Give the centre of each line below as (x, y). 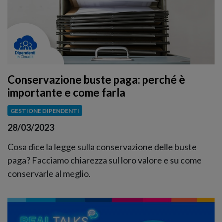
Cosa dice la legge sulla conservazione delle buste (102, 147)
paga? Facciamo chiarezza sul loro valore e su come (105, 160)
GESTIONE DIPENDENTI (45, 111)
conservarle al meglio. (49, 174)
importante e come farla (66, 92)
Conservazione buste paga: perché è (96, 79)
